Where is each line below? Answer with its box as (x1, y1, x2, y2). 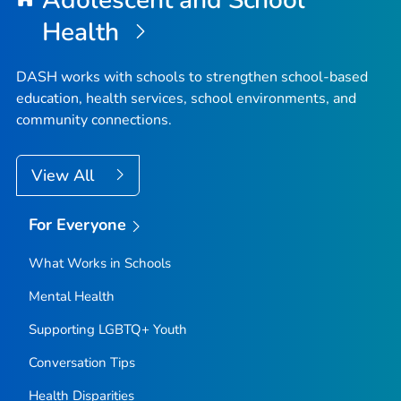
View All (31, 165, 98, 187)
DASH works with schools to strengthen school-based (16, 67, 368, 88)
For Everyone (28, 214, 127, 236)
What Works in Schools (28, 253, 171, 272)
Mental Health (28, 286, 115, 305)
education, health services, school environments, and (16, 89, 356, 109)
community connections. (16, 110, 172, 131)
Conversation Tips (28, 353, 135, 371)
